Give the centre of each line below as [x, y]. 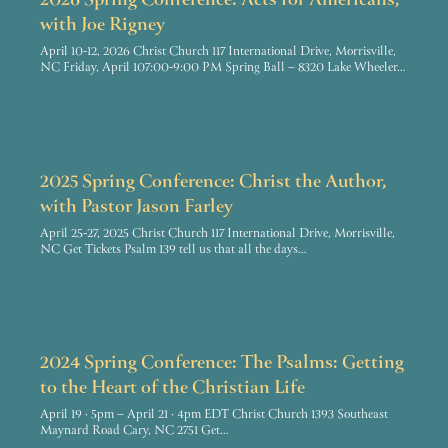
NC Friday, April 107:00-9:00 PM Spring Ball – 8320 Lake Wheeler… [223, 68]
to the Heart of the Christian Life [172, 389]
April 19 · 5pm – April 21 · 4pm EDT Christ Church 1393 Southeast [214, 415]
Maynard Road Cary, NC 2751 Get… [134, 431]
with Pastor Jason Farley [136, 207]
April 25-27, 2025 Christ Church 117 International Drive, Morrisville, [217, 233]
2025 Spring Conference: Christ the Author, [213, 182]
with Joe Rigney [102, 26]
